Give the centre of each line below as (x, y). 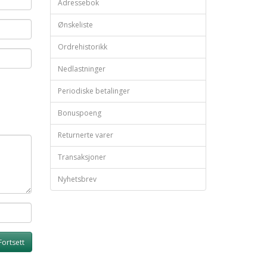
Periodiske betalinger (94, 91)
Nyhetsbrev (77, 179)
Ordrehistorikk (82, 47)
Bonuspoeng (79, 113)
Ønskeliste (75, 25)
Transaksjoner (82, 157)
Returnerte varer (85, 135)
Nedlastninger (81, 69)
